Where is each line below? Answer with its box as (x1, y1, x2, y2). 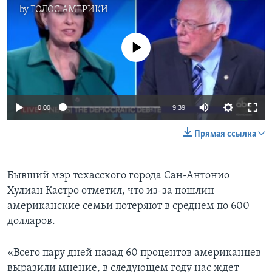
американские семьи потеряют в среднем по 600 (7, 200, 250, 212)
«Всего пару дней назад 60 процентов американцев (7, 246, 261, 259)
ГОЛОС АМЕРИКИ (30, 5, 108, 15)
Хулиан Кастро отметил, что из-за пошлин (7, 185, 214, 197)
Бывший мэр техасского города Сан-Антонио (7, 169, 229, 182)
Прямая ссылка (194, 129, 256, 139)
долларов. (7, 215, 55, 227)
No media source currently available (57, 33, 225, 46)
